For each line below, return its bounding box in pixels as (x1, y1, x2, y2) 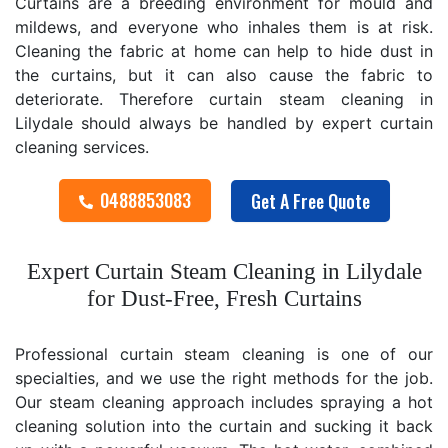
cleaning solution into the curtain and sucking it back (15, 415, 433, 436)
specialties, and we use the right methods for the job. (15, 367, 433, 388)
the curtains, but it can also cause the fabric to (15, 65, 433, 85)
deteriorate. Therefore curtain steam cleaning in (15, 89, 433, 109)
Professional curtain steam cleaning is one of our (15, 343, 433, 364)
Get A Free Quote (250, 187, 370, 214)
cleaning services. (15, 137, 149, 157)
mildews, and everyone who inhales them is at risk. (15, 17, 433, 37)
